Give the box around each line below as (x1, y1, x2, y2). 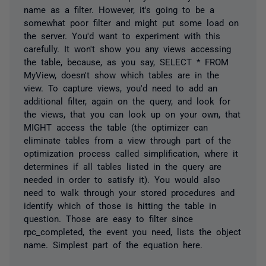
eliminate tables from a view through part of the (24, 135, 231, 144)
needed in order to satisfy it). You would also (24, 174, 220, 183)
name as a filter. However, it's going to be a (24, 4, 214, 14)
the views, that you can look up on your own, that (24, 109, 240, 118)
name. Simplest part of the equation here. (24, 239, 202, 249)
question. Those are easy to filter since (24, 213, 193, 223)
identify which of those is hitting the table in (24, 200, 216, 210)
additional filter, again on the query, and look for (24, 96, 230, 105)
